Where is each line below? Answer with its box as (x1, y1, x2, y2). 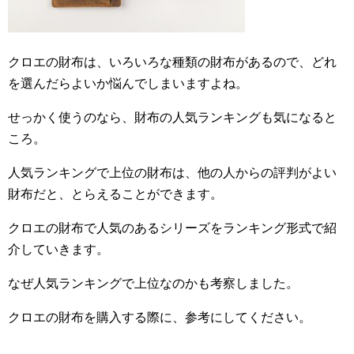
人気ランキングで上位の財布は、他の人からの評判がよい (8, 166, 337, 180)
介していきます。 (8, 243, 109, 257)
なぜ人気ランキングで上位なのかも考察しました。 (8, 277, 299, 291)
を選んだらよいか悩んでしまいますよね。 (8, 77, 248, 91)
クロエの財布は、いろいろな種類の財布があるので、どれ (8, 55, 337, 70)
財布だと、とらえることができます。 (8, 187, 223, 201)
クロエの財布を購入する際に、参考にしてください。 (8, 311, 311, 325)
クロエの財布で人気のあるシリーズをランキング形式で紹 (8, 221, 337, 235)
